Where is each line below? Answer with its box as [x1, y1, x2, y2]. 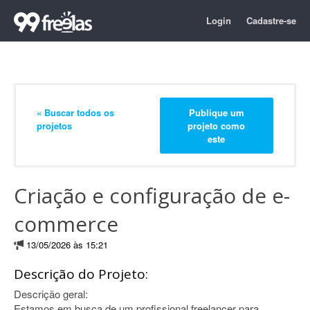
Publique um [188, 105, 244, 119]
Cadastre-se [246, 14, 296, 27]
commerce [14, 210, 118, 238]
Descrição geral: [14, 286, 88, 301]
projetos [37, 118, 72, 132]
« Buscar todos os [37, 105, 114, 119]
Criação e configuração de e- [14, 181, 290, 210]
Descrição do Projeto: [14, 265, 148, 283]
